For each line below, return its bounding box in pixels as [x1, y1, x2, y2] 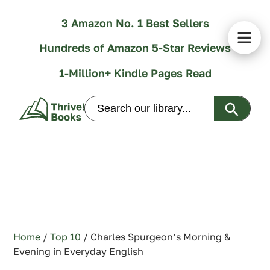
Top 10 [50, 231, 81, 243]
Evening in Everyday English [13, 245, 144, 258]
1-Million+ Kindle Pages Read [58, 66, 212, 80]
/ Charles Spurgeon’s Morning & [81, 231, 231, 243]
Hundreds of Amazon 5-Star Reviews [39, 41, 231, 55]
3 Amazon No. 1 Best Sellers [61, 16, 209, 30]
